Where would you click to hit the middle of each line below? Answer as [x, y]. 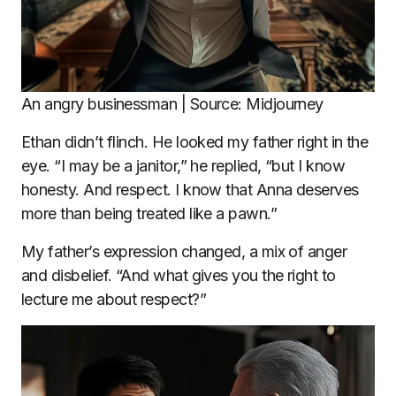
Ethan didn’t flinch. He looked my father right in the [195, 142]
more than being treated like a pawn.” [149, 214]
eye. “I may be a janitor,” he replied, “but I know [183, 166]
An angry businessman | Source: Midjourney [172, 104]
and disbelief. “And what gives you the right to [179, 276]
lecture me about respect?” [114, 300]
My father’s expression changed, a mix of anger [184, 252]
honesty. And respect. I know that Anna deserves [190, 190]
